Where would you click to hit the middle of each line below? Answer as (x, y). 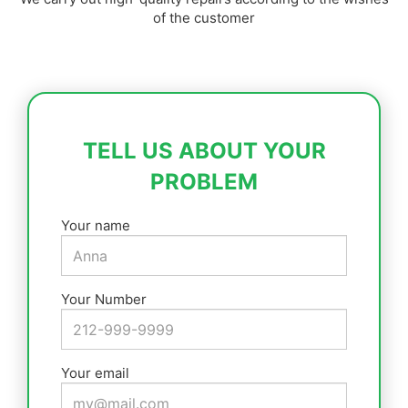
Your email (95, 373)
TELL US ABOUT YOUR (204, 151)
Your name (96, 226)
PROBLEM (204, 182)
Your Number (104, 300)
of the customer (204, 18)
